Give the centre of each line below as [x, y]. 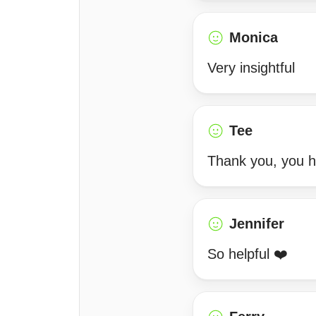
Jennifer [257, 224]
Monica [254, 37]
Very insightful [251, 68]
